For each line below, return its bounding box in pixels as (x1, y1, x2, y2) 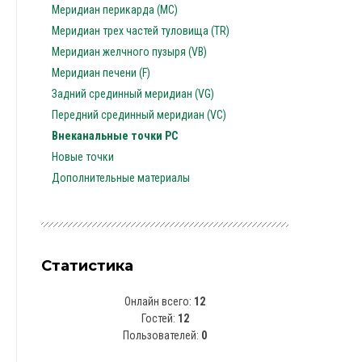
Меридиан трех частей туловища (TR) (52, 24, 229, 37)
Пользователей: (123, 329, 201, 342)
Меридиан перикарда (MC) (52, 3, 178, 16)
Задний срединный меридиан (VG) (52, 87, 214, 100)
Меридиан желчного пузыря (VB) (52, 45, 207, 58)
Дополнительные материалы (52, 171, 190, 184)
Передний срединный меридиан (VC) (52, 108, 226, 121)
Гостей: (141, 312, 178, 325)
